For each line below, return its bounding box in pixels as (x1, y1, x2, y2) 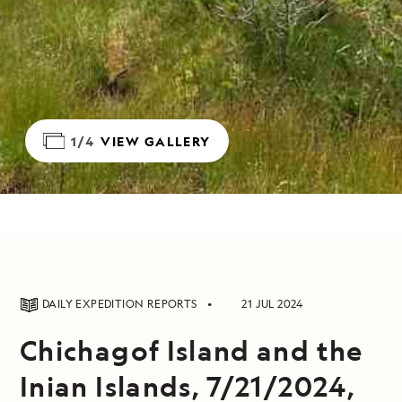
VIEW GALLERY (100, 132, 211, 150)
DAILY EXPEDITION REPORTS (42, 296, 200, 311)
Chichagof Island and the (20, 332, 363, 368)
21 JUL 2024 (241, 296, 303, 311)
